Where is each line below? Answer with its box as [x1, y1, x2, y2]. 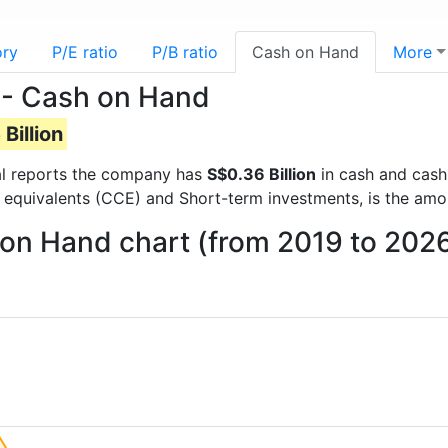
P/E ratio [52, 42, 118, 62]
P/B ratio [152, 42, 218, 62]
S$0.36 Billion [207, 164, 316, 184]
